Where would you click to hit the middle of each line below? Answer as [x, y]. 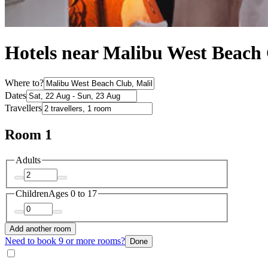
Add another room [40, 229]
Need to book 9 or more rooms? [65, 240]
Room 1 [28, 134]
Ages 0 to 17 [73, 194]
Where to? [24, 83]
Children [32, 194]
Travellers [23, 108]
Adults [28, 160]
